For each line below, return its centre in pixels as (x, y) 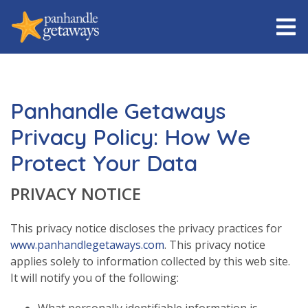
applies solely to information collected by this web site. (150, 261)
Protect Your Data (104, 163)
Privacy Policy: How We (130, 136)
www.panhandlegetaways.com (87, 244)
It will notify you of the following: (95, 277)
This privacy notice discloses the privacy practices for (147, 228)
